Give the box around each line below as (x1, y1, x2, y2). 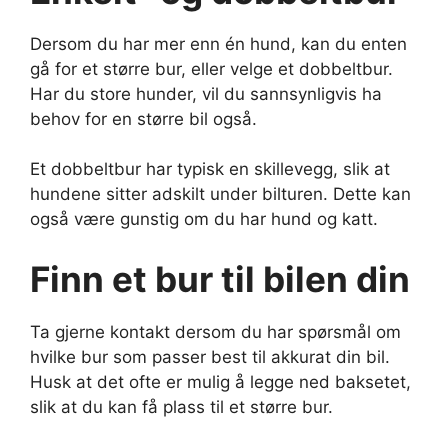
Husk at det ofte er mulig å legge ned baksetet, (30, 371, 411, 392)
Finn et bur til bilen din (30, 257, 410, 300)
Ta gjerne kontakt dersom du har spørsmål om (30, 321, 401, 342)
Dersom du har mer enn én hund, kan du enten (30, 33, 407, 54)
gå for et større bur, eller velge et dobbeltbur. (30, 58, 393, 79)
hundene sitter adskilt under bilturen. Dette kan (30, 184, 411, 205)
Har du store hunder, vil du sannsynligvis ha (30, 83, 382, 104)
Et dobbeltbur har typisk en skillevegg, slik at (30, 159, 390, 180)
